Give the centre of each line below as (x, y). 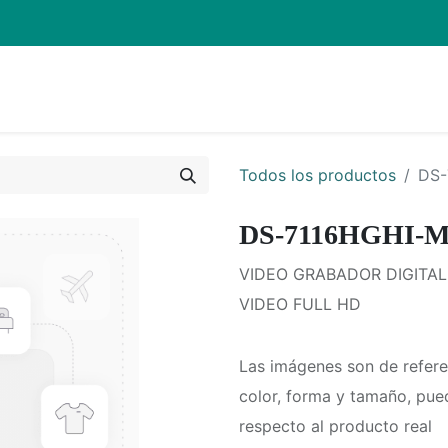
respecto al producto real (335, 426)
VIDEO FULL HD (300, 304)
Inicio (381, 89)
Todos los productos (317, 175)
